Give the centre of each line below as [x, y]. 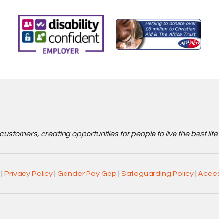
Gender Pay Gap [87, 174]
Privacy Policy [29, 174]
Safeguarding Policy [157, 174]
